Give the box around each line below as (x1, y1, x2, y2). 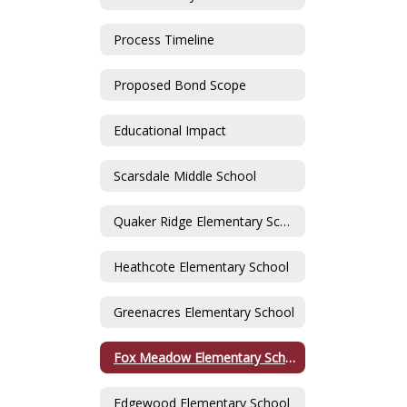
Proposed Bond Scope (114, 75, 246, 94)
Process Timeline (114, 30, 214, 48)
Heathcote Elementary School (114, 257, 289, 275)
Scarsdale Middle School (114, 166, 256, 184)
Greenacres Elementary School (114, 303, 294, 321)
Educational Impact (114, 121, 226, 139)
